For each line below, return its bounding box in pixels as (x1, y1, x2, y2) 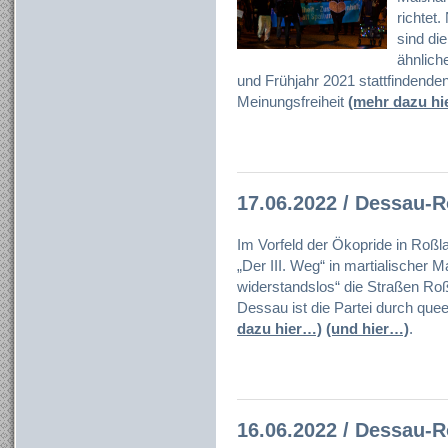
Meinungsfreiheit (237, 93, 348, 111)
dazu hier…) (237, 320, 322, 338)
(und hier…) (326, 320, 409, 338)
